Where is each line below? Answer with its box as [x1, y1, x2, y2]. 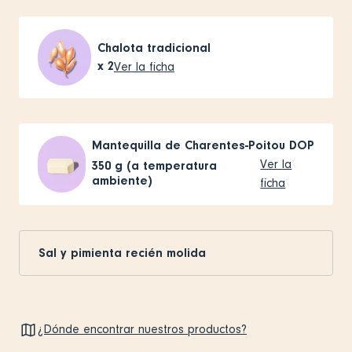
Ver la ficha [114, 59, 174, 74]
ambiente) [91, 173, 152, 188]
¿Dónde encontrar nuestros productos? [38, 322, 247, 337]
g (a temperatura [114, 158, 217, 173]
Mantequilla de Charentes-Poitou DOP [91, 137, 314, 152]
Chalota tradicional [97, 40, 211, 55]
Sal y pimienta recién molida [38, 245, 206, 260]
